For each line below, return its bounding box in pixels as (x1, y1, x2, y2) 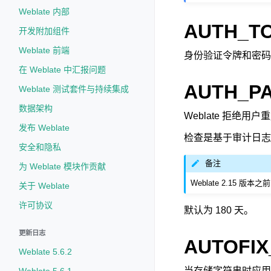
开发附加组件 (19, 26, 70, 36)
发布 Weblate (19, 123, 70, 132)
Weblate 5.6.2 (19, 247, 72, 256)
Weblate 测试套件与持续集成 (19, 84, 129, 94)
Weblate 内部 (19, 7, 70, 16)
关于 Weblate (19, 181, 70, 191)
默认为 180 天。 (184, 204, 253, 215)
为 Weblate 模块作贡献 (19, 162, 106, 171)
